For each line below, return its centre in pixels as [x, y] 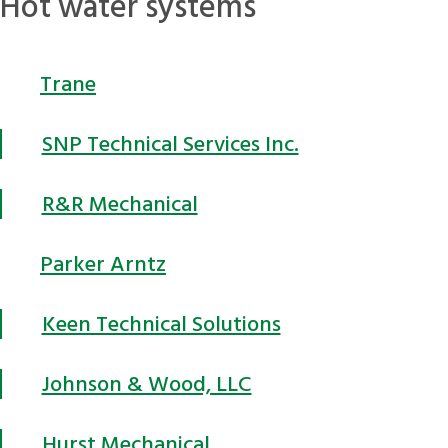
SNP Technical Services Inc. [170, 143]
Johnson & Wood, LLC [146, 383]
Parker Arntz [103, 263]
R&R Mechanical [119, 203]
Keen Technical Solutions [161, 323]
